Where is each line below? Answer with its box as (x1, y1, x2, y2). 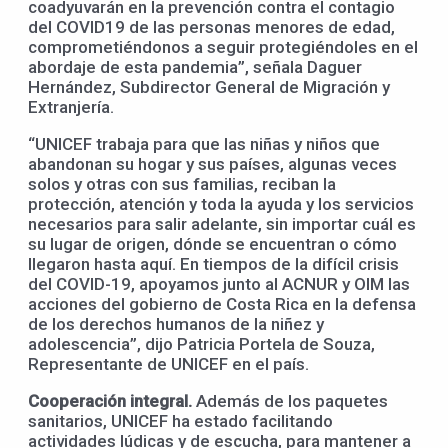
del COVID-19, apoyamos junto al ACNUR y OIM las (28, 273, 410, 294)
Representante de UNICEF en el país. (28, 353, 309, 374)
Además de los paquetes (196, 390, 388, 411)
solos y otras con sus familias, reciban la (28, 173, 336, 194)
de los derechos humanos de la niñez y (28, 313, 324, 334)
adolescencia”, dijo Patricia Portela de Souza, (28, 333, 375, 354)
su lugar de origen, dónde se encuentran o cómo (28, 233, 397, 254)
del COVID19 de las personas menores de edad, (28, 16, 395, 37)
